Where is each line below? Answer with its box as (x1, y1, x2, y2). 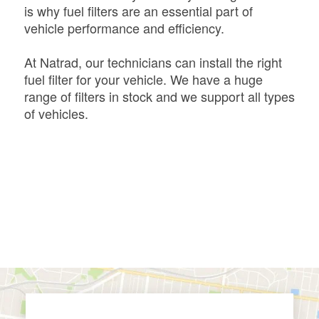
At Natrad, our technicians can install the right (23, 53, 282, 72)
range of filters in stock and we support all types (23, 87, 295, 106)
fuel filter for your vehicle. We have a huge (23, 70, 263, 89)
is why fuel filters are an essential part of (23, 1, 253, 21)
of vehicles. (23, 104, 88, 123)
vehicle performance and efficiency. (23, 19, 224, 38)
